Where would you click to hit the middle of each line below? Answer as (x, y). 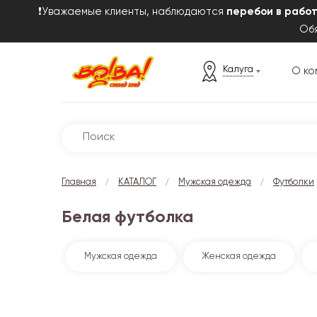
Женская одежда (239, 256)
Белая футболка (127, 217)
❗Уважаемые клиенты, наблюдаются (132, 12)
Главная (79, 182)
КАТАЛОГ (137, 182)
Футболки (294, 182)
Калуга (238, 69)
